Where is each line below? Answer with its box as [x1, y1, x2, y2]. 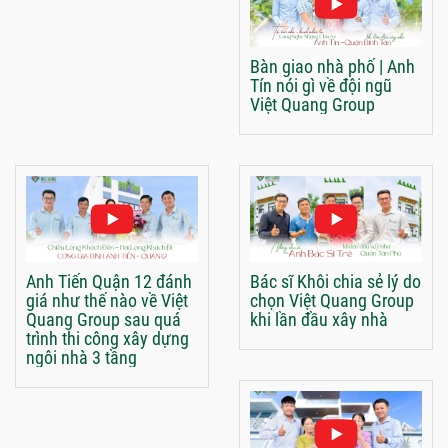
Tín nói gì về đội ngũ [250, 75, 392, 97]
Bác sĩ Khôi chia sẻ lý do [250, 271, 421, 293]
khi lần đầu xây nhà [250, 309, 388, 331]
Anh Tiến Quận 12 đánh [26, 271, 192, 293]
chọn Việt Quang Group [250, 290, 414, 312]
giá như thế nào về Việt [26, 290, 188, 312]
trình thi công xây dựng [26, 328, 189, 350]
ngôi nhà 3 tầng [26, 347, 137, 369]
